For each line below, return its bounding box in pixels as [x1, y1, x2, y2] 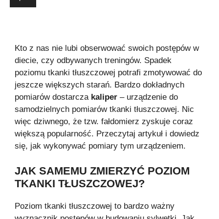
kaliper [91, 92, 117, 102]
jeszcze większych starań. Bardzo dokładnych [15, 80, 184, 90]
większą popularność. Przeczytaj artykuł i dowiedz [15, 129, 199, 139]
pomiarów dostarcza [15, 92, 91, 102]
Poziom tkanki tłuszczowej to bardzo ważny [15, 201, 175, 211]
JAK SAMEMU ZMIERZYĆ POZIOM [15, 164, 190, 177]
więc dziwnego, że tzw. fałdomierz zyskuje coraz [15, 117, 193, 127]
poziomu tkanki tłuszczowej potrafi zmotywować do [15, 68, 202, 78]
